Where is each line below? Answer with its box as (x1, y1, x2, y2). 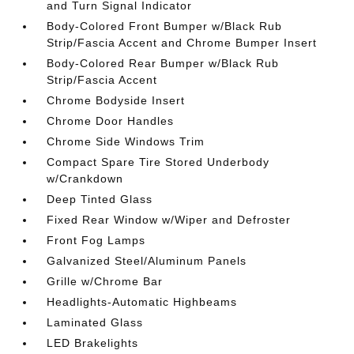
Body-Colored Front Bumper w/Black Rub (47, 20, 283, 32)
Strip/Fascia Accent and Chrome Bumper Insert (47, 36, 318, 49)
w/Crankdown (47, 172, 124, 185)
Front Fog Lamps (47, 234, 146, 247)
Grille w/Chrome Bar (47, 275, 164, 288)
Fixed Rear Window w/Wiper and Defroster (47, 213, 292, 226)
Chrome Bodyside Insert (47, 94, 186, 107)
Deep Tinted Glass (47, 193, 153, 205)
